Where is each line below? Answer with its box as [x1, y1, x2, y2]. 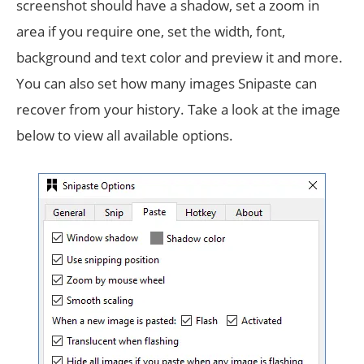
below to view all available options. [16, 126, 233, 145]
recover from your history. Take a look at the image [16, 100, 340, 119]
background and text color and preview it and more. [16, 48, 343, 67]
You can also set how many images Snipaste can [16, 74, 317, 93]
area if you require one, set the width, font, [16, 22, 285, 41]
